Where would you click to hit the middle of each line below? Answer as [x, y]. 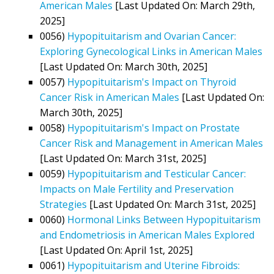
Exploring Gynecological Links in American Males [151, 51]
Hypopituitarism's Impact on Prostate [154, 128]
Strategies [63, 204]
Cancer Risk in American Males [109, 97]
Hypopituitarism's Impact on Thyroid [152, 82]
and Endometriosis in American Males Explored [147, 235]
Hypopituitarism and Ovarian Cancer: [152, 36]
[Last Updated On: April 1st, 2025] [116, 250]
